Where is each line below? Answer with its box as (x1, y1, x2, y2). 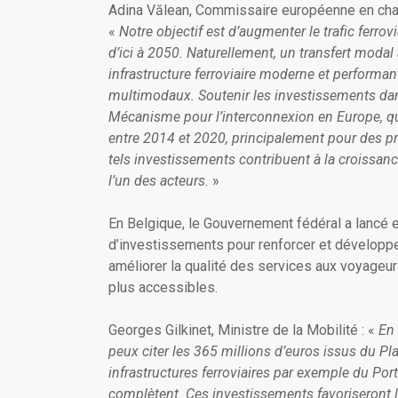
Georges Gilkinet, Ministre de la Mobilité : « (108, 322, 378, 339)
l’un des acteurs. (108, 172, 209, 190)
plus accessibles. (108, 279, 218, 297)
